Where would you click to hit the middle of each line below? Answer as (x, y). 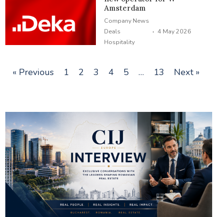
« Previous (33, 72)
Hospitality (120, 42)
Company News (127, 20)
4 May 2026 (175, 31)
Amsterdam (125, 8)
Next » (186, 72)
